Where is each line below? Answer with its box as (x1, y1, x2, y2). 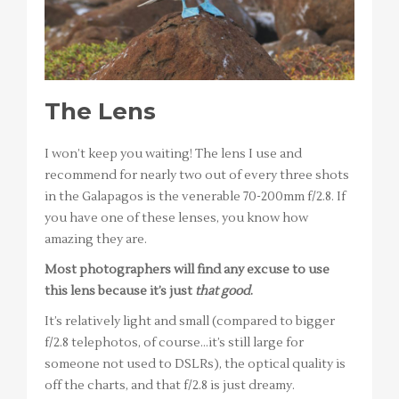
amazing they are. (45, 231, 147, 248)
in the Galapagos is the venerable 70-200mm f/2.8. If (45, 188, 346, 205)
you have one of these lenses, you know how (45, 209, 308, 226)
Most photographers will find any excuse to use (45, 261, 330, 278)
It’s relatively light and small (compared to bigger (45, 313, 335, 330)
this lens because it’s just (45, 282, 195, 299)
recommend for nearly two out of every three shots (45, 167, 349, 183)
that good (195, 282, 250, 299)
